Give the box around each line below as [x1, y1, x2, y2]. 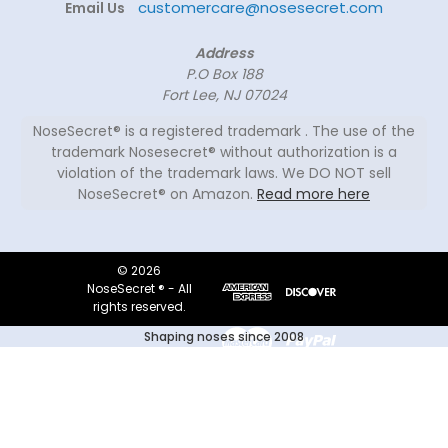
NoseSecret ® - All [86, 280, 192, 298]
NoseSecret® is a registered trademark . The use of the [33, 121, 415, 142]
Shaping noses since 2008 [144, 328, 304, 346]
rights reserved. [92, 298, 186, 316]
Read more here [257, 184, 370, 205]
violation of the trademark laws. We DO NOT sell [57, 163, 391, 184]
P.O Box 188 [185, 64, 263, 85]
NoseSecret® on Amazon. [78, 184, 257, 205]
